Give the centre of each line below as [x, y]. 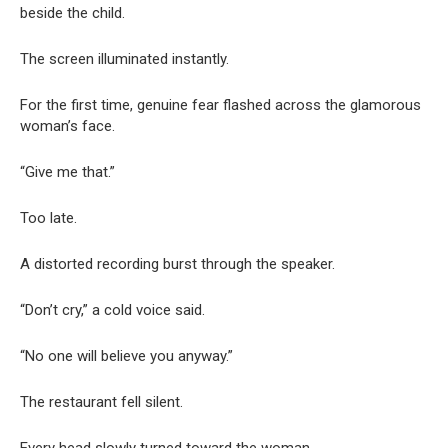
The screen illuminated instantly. [124, 58]
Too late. [48, 217]
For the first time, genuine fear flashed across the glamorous [220, 104]
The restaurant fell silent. [101, 401]
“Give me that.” [67, 171]
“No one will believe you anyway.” [126, 355]
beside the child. [72, 12]
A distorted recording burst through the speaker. [177, 263]
